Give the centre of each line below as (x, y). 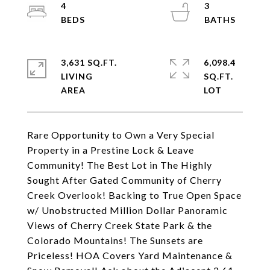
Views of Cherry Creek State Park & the (120, 225)
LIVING (77, 76)
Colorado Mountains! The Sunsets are (115, 240)
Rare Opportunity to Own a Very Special (121, 135)
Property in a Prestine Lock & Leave (111, 150)
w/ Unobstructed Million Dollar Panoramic (127, 210)
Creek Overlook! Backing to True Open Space (134, 195)
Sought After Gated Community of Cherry (124, 180)
